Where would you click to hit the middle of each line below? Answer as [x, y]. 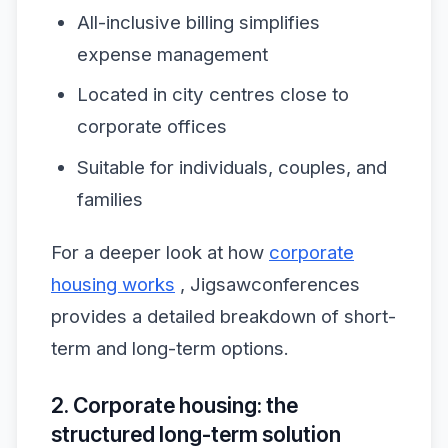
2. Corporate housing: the [174, 404]
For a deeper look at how [160, 252]
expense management [172, 54]
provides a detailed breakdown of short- [223, 316]
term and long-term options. [170, 348]
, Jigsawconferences [267, 284]
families [109, 199]
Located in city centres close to [212, 95]
